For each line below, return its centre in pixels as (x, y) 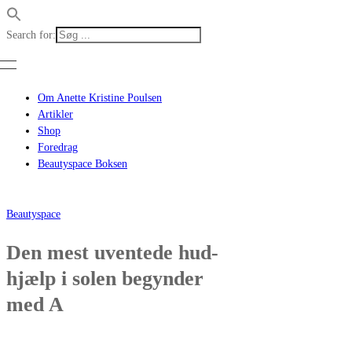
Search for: (31, 35)
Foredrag (58, 148)
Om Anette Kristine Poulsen (100, 98)
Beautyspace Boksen (82, 164)
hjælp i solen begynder (105, 278)
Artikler (55, 115)
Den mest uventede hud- (112, 252)
